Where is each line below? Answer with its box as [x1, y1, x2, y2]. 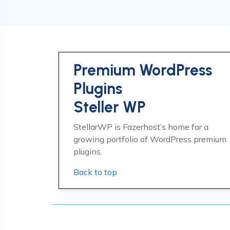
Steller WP [73, 98, 146, 117]
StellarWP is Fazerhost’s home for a [73, 122, 208, 132]
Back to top [73, 167, 117, 177]
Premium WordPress [73, 61, 212, 80]
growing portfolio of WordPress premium [73, 134, 226, 144]
